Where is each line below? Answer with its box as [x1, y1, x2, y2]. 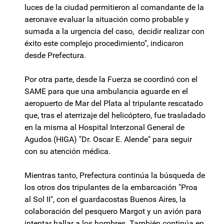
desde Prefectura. [24, 50, 86, 60]
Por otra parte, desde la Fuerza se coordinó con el [24, 74, 197, 84]
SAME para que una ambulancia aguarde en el [24, 86, 188, 96]
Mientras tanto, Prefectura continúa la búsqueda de [24, 170, 205, 180]
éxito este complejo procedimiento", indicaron [24, 38, 183, 48]
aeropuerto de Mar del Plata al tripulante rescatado [24, 98, 203, 108]
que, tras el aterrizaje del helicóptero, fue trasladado [24, 110, 205, 120]
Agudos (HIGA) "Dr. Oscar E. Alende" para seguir [24, 134, 192, 144]
